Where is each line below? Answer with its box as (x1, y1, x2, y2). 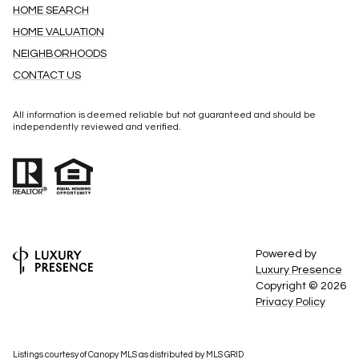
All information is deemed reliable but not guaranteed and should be (13, 109, 316, 120)
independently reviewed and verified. (13, 121, 181, 132)
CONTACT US (13, 69, 81, 81)
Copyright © (256, 280, 321, 292)
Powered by (256, 248, 317, 260)
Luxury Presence (256, 264, 342, 276)
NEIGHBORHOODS (13, 47, 107, 59)
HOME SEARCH (13, 4, 89, 16)
